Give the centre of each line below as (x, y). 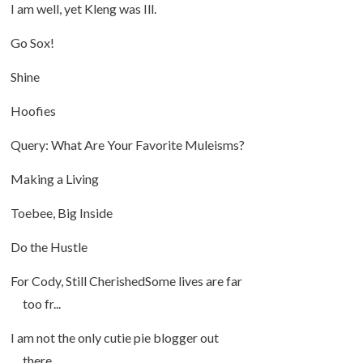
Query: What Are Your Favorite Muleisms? (127, 145)
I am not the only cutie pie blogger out (114, 338)
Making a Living (54, 179)
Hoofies (33, 111)
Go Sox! (32, 43)
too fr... (41, 304)
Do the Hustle (49, 247)
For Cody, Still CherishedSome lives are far (126, 281)
